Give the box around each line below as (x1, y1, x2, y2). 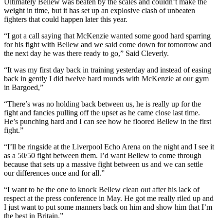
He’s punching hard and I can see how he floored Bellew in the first (4, 117, 211, 126)
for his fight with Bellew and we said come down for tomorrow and (4, 40, 211, 49)
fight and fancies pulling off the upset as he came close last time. (4, 108, 200, 117)
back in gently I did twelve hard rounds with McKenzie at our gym (4, 74, 209, 83)
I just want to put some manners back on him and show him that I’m (4, 202, 212, 211)
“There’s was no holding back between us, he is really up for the (4, 99, 201, 108)
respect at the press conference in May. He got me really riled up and (4, 194, 214, 202)
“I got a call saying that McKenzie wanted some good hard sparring (4, 31, 211, 40)
